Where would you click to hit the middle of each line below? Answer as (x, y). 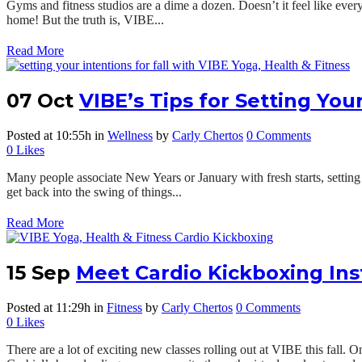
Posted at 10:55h (49, 135)
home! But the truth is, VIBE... (85, 20)
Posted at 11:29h (48, 307)
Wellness (130, 135)
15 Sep (38, 272)
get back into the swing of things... (94, 192)
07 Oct (40, 100)
